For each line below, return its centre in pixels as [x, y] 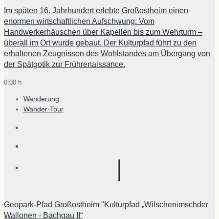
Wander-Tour [44, 109]
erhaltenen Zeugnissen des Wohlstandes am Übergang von [107, 53]
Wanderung [41, 99]
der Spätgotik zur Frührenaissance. [65, 64]
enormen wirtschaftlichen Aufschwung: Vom [79, 21]
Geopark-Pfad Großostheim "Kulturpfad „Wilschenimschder [106, 204]
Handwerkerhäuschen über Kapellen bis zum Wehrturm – [103, 32]
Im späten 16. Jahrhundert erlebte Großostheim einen [96, 10]
